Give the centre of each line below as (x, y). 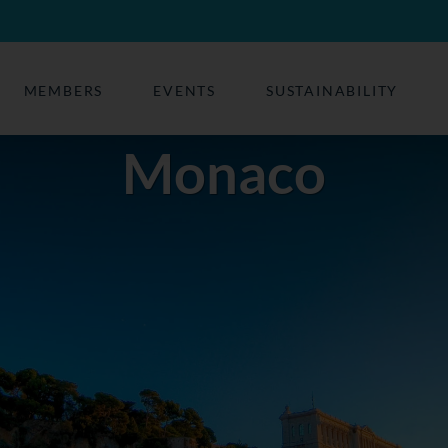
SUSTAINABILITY (332, 90)
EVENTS (185, 90)
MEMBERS (63, 90)
